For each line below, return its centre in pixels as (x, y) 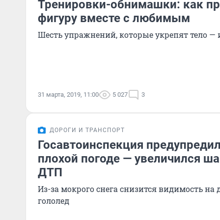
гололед (54, 201)
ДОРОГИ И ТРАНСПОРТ (87, 130)
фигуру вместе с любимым (114, 18)
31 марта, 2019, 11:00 (68, 95)
